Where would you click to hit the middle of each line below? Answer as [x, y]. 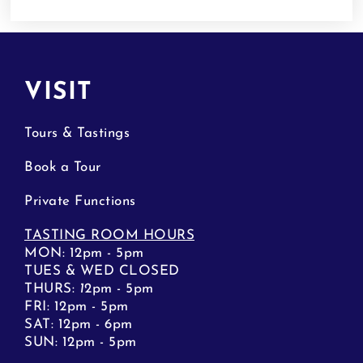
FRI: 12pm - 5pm [77, 306]
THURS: [52, 288]
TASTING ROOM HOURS [109, 235]
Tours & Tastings [77, 133]
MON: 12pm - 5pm [84, 253]
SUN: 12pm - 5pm [81, 342]
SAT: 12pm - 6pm [79, 324]
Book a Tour [63, 167]
